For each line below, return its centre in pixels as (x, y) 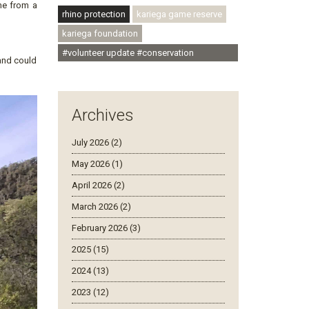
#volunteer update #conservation (128, 53)
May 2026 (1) (97, 164)
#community (87, 70)
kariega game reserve (179, 14)
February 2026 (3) (106, 228)
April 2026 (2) (98, 185)
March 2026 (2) (101, 207)
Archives (102, 115)
